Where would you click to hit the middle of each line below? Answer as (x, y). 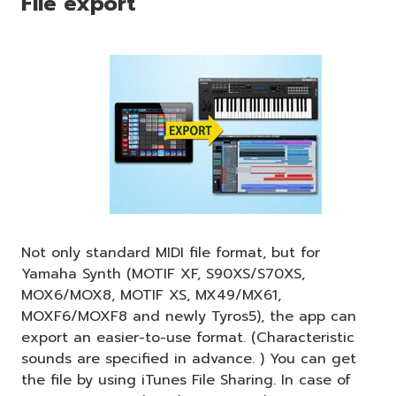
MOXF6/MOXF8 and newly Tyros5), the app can (189, 316)
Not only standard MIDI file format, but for (171, 252)
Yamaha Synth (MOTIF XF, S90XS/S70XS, (163, 274)
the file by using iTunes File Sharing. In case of (186, 380)
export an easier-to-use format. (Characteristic (188, 337)
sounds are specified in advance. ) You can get (189, 358)
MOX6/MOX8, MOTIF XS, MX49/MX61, (151, 295)
